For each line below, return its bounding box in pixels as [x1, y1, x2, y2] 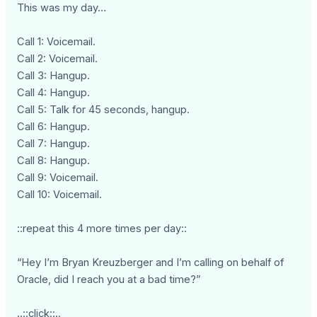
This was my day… [17, 1, 107, 15]
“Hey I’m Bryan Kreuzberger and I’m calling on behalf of [17, 256, 284, 270]
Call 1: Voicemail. [17, 35, 96, 49]
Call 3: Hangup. [17, 69, 91, 83]
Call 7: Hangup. [17, 137, 91, 151]
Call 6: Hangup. [17, 120, 91, 134]
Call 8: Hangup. [17, 154, 91, 168]
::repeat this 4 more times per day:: [17, 222, 188, 236]
